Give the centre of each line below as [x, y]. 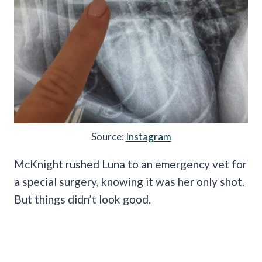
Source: [108, 136]
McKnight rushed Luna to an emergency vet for [130, 164]
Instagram [148, 136]
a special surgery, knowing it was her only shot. [129, 181]
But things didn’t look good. [82, 199]
